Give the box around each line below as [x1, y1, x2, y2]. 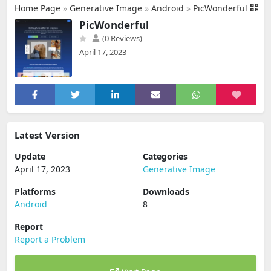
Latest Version [15, 129, 80, 141]
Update [15, 151, 45, 162]
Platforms [15, 186, 56, 197]
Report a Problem [15, 233, 85, 245]
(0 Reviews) [100, 33, 142, 44]
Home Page [15, 2, 60, 14]
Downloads [143, 186, 189, 197]
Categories [143, 151, 188, 162]
